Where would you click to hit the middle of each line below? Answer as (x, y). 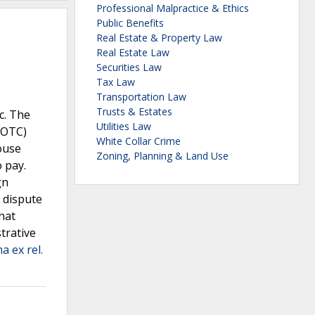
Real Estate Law (133, 53)
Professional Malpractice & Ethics (173, 8)
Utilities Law (124, 127)
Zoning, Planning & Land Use (162, 156)
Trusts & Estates (134, 112)
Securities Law (129, 67)
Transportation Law (141, 97)
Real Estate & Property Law (159, 38)
